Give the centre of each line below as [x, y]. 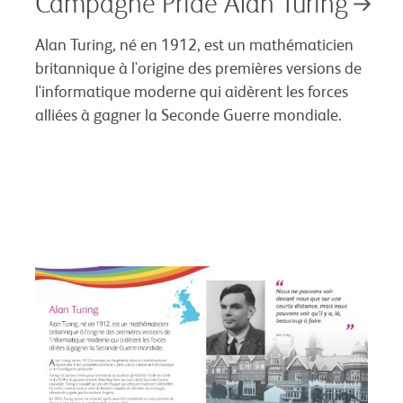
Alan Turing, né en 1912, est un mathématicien [194, 46]
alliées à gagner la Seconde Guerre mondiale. [188, 116]
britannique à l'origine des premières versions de [198, 70]
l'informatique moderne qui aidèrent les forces [192, 93]
